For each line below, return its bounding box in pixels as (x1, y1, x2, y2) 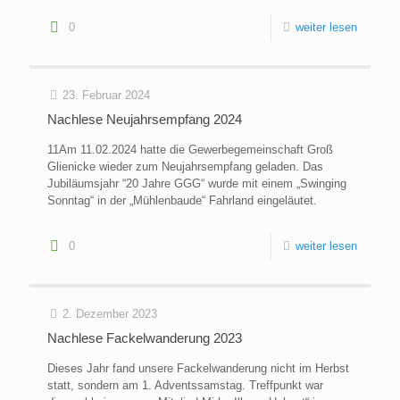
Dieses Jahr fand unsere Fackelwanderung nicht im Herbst (47, 362, 349, 376)
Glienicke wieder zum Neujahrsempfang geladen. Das (47, 160, 323, 174)
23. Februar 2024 (62, 88, 150, 103)
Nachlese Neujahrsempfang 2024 (47, 112, 242, 128)
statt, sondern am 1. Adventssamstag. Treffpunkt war (47, 379, 323, 393)
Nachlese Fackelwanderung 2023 (47, 330, 242, 346)
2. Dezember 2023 (62, 307, 157, 321)
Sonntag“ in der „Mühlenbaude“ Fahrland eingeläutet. (47, 194, 317, 208)
